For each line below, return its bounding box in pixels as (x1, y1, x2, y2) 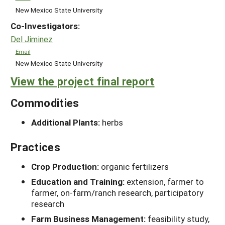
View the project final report (11, 73, 155, 88)
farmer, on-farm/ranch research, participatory (31, 186, 203, 198)
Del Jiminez (11, 33, 53, 44)
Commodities (11, 95, 79, 110)
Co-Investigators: (11, 20, 80, 32)
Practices (11, 139, 60, 154)
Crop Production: (31, 160, 101, 172)
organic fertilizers (101, 160, 169, 172)
